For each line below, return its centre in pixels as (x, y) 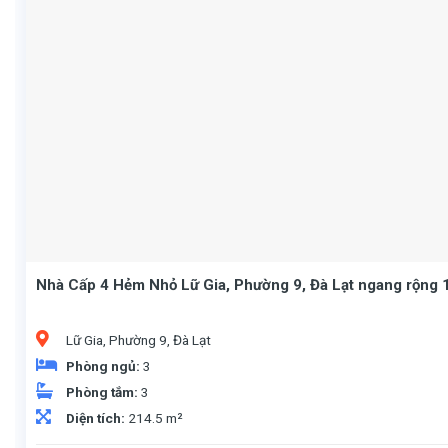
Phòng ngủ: (104, 365)
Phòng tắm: (103, 391)
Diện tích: (96, 417)
